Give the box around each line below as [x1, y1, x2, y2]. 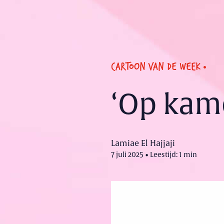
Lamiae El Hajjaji [111, 138, 175, 148]
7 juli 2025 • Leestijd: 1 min [111, 150, 197, 159]
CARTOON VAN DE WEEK [111, 56, 200, 74]
